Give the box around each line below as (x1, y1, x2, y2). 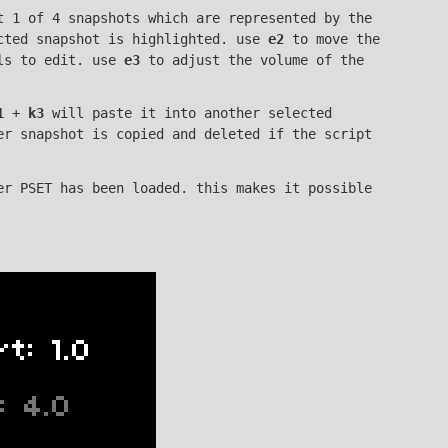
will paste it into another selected (43, 105, 332, 122)
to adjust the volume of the (139, 51, 364, 68)
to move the (283, 30, 380, 47)
